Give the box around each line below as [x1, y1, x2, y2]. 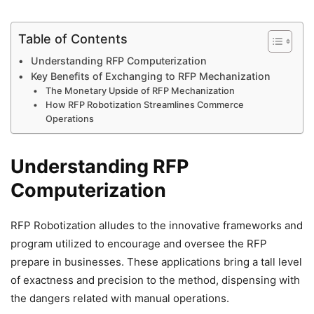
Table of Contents [18, 32, 128, 47]
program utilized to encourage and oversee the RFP [11, 237, 267, 251]
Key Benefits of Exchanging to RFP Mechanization [30, 70, 271, 83]
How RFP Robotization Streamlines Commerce [45, 100, 244, 111]
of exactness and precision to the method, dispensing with [11, 273, 300, 287]
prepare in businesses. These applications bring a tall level [11, 255, 302, 269]
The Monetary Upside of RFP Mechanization [45, 86, 235, 97]
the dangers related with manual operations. [11, 292, 229, 306]
